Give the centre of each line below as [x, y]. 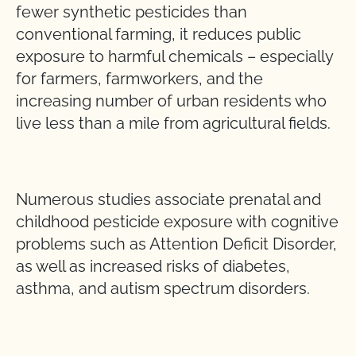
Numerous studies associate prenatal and [168, 199]
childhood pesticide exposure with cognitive [177, 222]
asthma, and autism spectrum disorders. [163, 288]
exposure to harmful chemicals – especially [174, 56]
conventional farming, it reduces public [159, 34]
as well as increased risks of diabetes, [153, 266]
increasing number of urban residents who [171, 101]
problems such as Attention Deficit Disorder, [176, 244]
